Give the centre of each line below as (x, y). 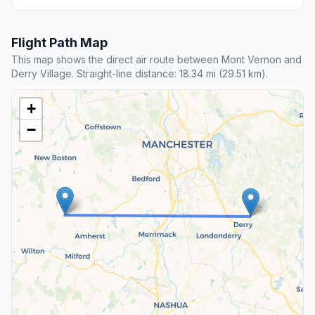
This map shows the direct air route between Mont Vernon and (156, 60)
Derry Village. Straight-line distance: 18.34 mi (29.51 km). (140, 74)
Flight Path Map (59, 43)
